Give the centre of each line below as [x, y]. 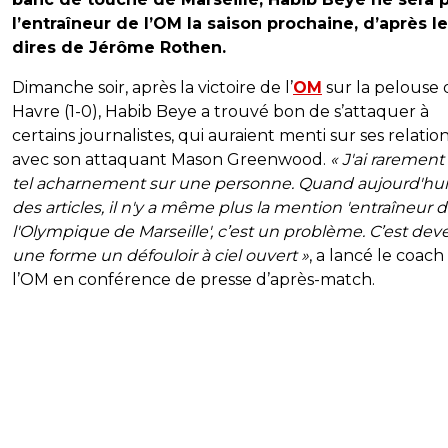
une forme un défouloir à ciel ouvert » [160, 256]
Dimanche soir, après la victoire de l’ [152, 88]
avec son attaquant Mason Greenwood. [171, 160]
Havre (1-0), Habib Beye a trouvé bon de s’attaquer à [220, 112]
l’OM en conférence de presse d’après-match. [193, 280]
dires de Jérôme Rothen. [119, 48]
